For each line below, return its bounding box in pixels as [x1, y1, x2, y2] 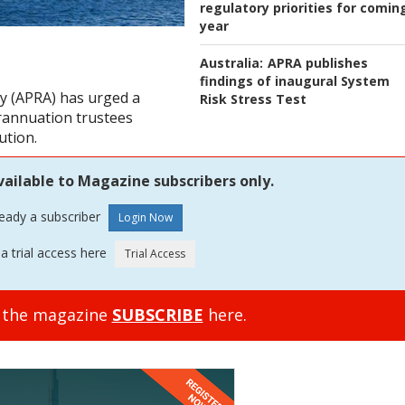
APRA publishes [268, 54, 368, 72]
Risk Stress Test [200, 90, 306, 108]
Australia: [200, 54, 263, 72]
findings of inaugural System [200, 72, 390, 90]
